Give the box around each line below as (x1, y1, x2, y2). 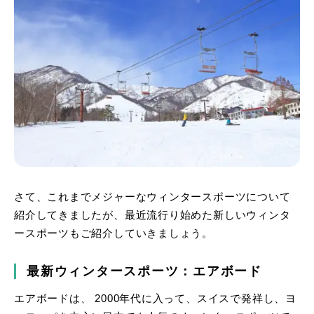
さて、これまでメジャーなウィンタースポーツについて (14, 191, 291, 203)
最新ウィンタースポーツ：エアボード (27, 264, 262, 278)
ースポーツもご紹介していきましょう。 (14, 227, 214, 239)
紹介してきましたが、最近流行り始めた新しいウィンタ (14, 209, 291, 221)
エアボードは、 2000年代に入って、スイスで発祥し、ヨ (14, 292, 296, 304)
